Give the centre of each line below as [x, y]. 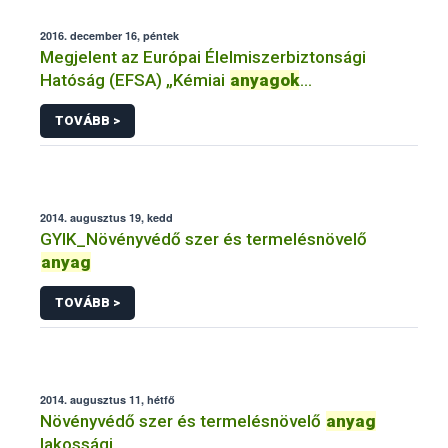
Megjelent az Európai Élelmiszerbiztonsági [203, 57]
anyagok [264, 80]
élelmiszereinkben [111, 103]
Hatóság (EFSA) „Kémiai [134, 80]
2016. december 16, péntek [109, 36]
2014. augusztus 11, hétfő [107, 399]
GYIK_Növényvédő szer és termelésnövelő [203, 239]
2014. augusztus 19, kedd [106, 218]
